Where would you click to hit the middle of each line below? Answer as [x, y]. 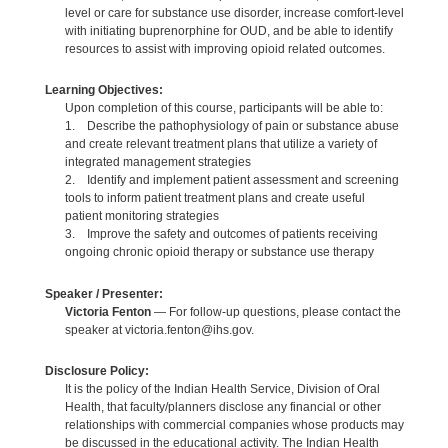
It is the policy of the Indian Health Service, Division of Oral [222, 388]
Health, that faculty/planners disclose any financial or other [222, 406]
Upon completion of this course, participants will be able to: [223, 108]
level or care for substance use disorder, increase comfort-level [234, 12]
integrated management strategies [157, 162]
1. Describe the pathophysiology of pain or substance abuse [231, 126]
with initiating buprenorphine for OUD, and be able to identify [228, 30]
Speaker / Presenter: [103, 293]
